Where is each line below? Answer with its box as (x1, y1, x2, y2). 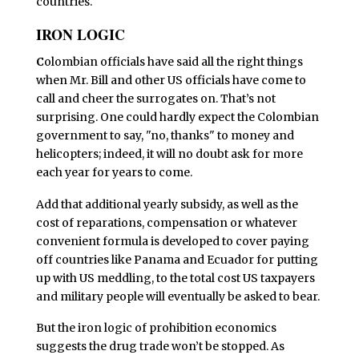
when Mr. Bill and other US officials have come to (35, 72, 306, 87)
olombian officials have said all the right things (43, 54, 303, 69)
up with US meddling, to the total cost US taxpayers (35, 270, 315, 285)
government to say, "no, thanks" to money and (35, 127, 294, 143)
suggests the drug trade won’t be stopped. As (35, 339, 284, 354)
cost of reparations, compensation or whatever (35, 215, 297, 230)
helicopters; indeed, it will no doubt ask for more (35, 146, 303, 161)
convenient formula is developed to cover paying (35, 233, 309, 248)
